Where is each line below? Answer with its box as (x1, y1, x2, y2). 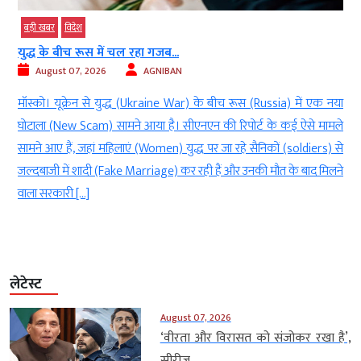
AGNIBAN (143, 63, 182, 80)
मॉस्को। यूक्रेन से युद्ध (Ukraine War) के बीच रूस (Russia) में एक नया (18, 93, 343, 115)
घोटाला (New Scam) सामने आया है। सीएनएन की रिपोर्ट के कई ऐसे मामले (18, 115, 343, 138)
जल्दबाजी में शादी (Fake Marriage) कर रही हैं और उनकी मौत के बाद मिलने (18, 160, 343, 183)
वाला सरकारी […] (18, 183, 89, 205)
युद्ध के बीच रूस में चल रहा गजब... (18, 42, 179, 64)
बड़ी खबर (24, 19, 55, 36)
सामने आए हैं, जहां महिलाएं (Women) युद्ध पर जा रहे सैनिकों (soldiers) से (18, 138, 343, 160)
